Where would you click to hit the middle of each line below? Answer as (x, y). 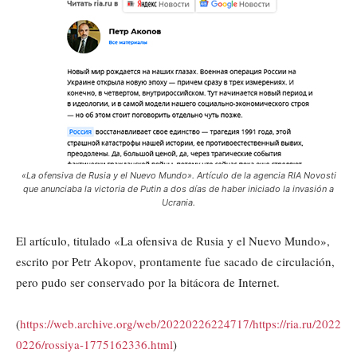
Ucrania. (178, 202)
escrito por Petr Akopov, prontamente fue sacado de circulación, (175, 261)
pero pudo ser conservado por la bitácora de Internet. (148, 282)
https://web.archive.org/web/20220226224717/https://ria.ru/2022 (180, 323)
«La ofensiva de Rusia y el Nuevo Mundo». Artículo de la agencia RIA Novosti (178, 175)
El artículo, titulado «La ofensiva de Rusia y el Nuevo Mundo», (173, 240)
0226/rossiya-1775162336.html (94, 344)
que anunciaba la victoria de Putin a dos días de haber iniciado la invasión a (178, 188)
